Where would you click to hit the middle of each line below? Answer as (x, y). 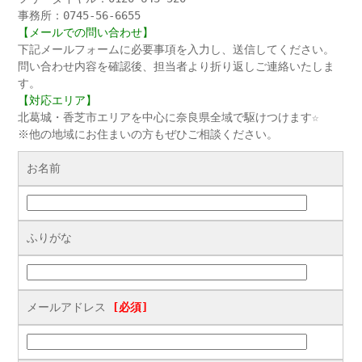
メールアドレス (70, 307)
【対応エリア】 (58, 100)
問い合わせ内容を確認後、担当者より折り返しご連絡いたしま (177, 66)
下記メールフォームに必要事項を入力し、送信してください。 (177, 49)
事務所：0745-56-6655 (80, 15)
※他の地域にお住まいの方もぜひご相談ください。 (148, 134)
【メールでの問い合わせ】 (86, 32)
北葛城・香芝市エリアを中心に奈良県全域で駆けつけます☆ (168, 117)
